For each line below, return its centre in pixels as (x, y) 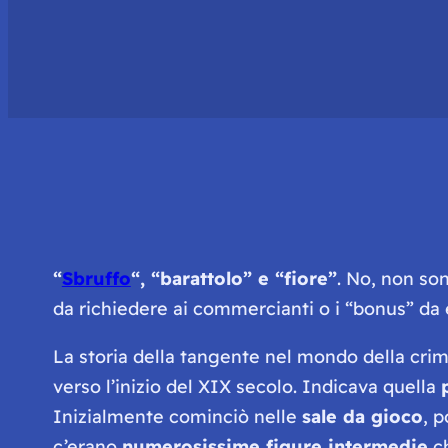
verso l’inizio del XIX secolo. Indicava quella (246, 386)
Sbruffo (96, 278)
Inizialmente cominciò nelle (177, 416)
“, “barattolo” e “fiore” (233, 278)
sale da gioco (362, 416)
